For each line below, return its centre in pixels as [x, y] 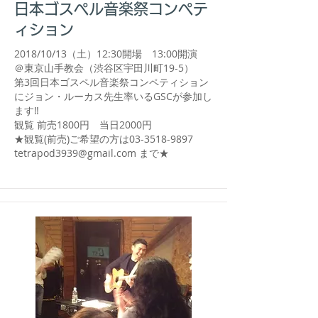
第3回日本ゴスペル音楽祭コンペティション [111, 82]
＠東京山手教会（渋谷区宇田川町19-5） [104, 68]
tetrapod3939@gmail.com [75, 153]
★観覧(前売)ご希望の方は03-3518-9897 [110, 139]
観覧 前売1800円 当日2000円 [88, 125]
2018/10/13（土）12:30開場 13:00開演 [106, 54]
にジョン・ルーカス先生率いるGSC [93, 96]
